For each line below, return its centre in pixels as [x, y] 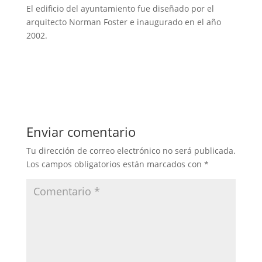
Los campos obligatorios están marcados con [115, 164]
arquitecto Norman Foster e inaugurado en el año [123, 22]
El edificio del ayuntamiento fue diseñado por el [120, 8]
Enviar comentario [81, 131]
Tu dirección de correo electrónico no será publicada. [131, 150]
